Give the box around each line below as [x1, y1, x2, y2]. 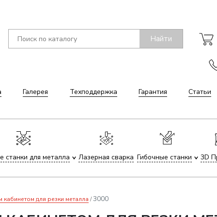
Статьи [188, 87, 212, 96]
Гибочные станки [137, 153, 192, 162]
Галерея [23, 87, 48, 96]
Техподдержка [69, 87, 117, 96]
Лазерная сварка [78, 153, 134, 162]
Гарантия [138, 87, 167, 96]
